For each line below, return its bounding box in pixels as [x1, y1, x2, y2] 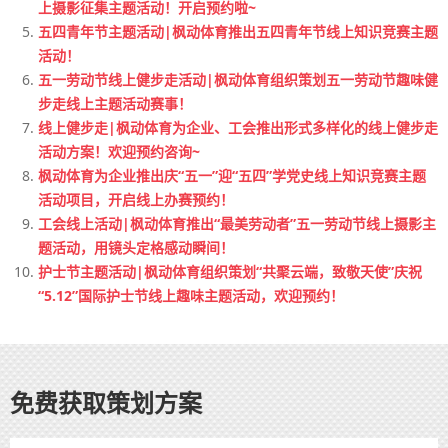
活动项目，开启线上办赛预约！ [38, 190, 234, 210]
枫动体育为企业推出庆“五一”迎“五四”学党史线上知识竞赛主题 [38, 166, 426, 186]
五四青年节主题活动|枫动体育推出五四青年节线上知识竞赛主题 [38, 22, 438, 42]
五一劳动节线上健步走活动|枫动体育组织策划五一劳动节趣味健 [38, 70, 438, 90]
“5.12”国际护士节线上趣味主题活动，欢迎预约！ [38, 286, 344, 306]
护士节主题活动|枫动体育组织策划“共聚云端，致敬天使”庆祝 [38, 262, 422, 282]
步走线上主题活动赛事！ [38, 94, 192, 114]
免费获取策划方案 [10, 386, 202, 420]
